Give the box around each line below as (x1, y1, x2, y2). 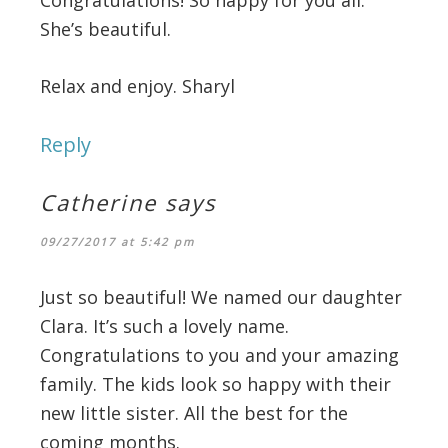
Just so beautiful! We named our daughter (40, 284, 402, 309)
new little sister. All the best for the (40, 400, 348, 425)
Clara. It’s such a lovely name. (40, 313, 289, 338)
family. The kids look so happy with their (40, 371, 391, 396)
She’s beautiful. (40, 16, 171, 41)
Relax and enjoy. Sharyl (40, 73, 235, 98)
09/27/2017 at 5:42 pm (40, 233, 195, 249)
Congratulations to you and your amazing (40, 342, 399, 367)
